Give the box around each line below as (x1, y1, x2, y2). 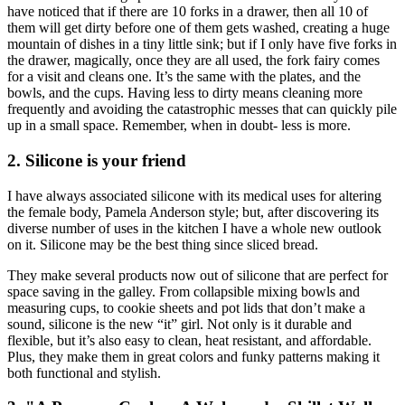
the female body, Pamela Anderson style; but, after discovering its (7, 203, 379, 220)
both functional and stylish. (7, 364, 161, 381)
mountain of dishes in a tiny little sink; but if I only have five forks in (7, 36, 397, 52)
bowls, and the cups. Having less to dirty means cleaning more (7, 85, 363, 101)
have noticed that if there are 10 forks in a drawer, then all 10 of (7, 4, 368, 20)
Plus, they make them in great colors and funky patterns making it (7, 348, 380, 364)
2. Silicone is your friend (7, 150, 186, 170)
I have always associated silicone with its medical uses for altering (7, 187, 381, 203)
